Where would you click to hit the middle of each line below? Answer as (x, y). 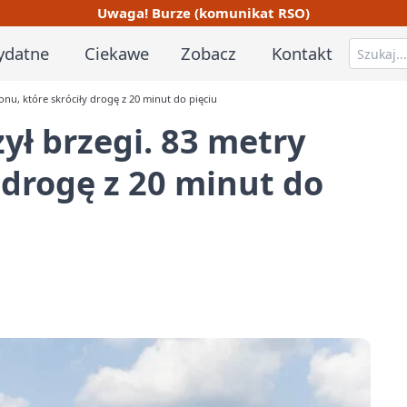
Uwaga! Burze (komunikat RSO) (203, 12)
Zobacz (209, 53)
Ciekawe (116, 53)
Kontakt (303, 53)
